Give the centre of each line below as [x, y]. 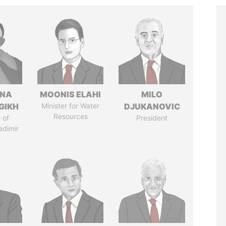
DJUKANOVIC [152, 106]
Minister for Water [71, 106]
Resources [70, 116]
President [152, 118]
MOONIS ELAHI [71, 94]
